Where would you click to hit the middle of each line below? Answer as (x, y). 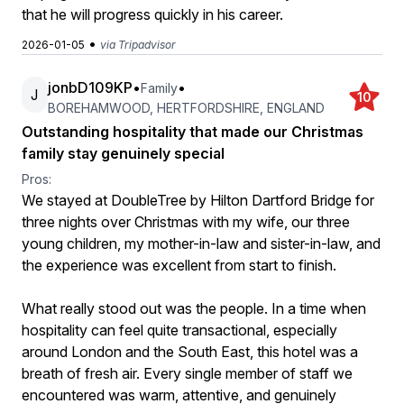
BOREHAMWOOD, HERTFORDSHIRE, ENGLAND (186, 108)
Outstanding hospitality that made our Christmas (193, 132)
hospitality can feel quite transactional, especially (179, 330)
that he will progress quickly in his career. (152, 14)
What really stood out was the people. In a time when (194, 308)
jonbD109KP (90, 87)
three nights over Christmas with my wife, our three (186, 222)
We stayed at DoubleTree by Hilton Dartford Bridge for (198, 200)
